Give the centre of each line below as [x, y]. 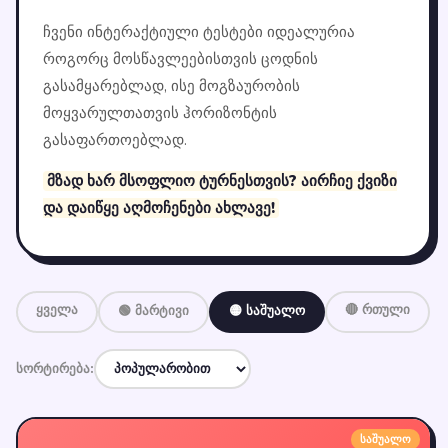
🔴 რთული [377, 310]
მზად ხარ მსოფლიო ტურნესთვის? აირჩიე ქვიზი [222, 181]
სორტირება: [55, 369]
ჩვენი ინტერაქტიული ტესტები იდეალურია [199, 32]
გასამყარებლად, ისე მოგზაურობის [171, 86]
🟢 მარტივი [153, 311]
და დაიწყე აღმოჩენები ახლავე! [159, 208]
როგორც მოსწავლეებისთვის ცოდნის [180, 59]
